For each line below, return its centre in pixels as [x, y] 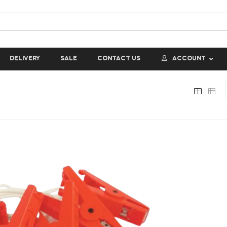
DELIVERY [25, 59]
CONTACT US [119, 59]
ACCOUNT [189, 59]
